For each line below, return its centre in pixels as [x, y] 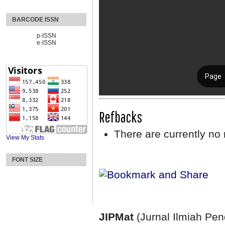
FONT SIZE [27, 160]
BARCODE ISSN [35, 20]
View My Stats [25, 138]
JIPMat [118, 217]
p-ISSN [46, 36]
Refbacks [121, 117]
